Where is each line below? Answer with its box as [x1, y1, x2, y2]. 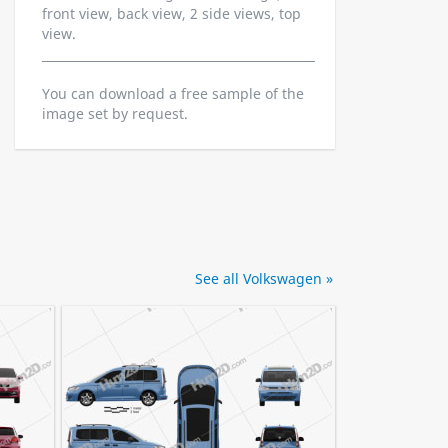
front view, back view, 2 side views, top [42, 4, 301, 23]
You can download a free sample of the [42, 84, 304, 103]
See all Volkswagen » [195, 269, 333, 288]
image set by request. [42, 104, 188, 123]
